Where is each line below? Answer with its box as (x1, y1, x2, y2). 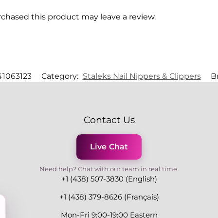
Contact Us (83, 114, 135, 126)
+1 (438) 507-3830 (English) (61, 174, 157, 183)
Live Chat (90, 142, 128, 151)
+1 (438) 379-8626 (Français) (59, 192, 159, 201)
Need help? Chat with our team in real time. (39, 164, 179, 173)
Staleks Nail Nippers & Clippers (82, 71, 201, 81)
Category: (41, 71, 80, 81)
